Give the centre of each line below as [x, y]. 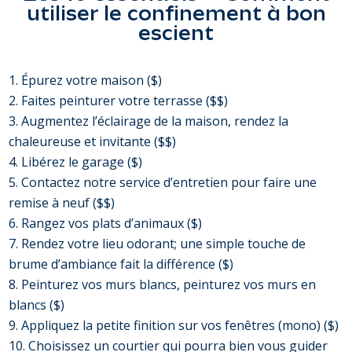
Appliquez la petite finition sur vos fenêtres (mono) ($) [180, 326]
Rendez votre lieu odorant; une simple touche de [164, 244]
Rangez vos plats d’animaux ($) [112, 224]
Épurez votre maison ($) [92, 81]
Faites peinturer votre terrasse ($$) [125, 101]
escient [176, 33]
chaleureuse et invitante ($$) [93, 142]
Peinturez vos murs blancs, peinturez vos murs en [169, 285]
